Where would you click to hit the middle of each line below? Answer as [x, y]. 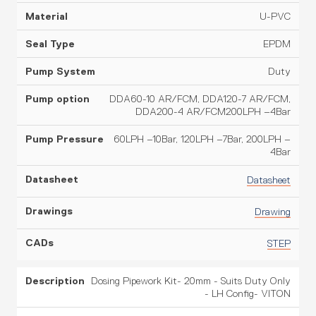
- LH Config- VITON [248, 293]
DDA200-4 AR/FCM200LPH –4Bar [213, 111]
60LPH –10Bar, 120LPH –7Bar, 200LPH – [202, 139]
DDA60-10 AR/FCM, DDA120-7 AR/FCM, [200, 99]
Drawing [273, 212]
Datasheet [269, 180]
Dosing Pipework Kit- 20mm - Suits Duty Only [191, 281]
